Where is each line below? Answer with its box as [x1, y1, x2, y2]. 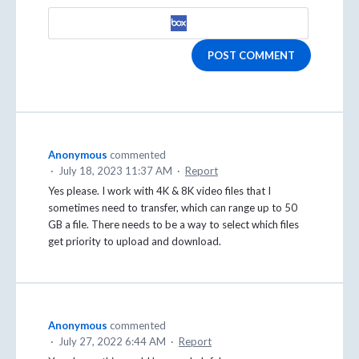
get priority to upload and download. [48, 234, 221, 248]
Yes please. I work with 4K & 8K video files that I [48, 184, 271, 197]
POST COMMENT [208, 48, 295, 62]
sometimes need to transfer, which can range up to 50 [48, 200, 297, 214]
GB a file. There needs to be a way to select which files [48, 217, 299, 231]
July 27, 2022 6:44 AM [58, 334, 166, 348]
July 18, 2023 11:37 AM [58, 163, 172, 177]
